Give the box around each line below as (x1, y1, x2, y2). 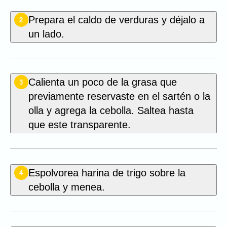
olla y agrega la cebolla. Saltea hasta (28, 105, 194, 117)
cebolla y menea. (28, 181, 105, 193)
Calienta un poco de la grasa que (28, 77, 177, 88)
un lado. (28, 28, 64, 40)
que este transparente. (28, 119, 131, 131)
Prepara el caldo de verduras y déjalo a (28, 14, 205, 26)
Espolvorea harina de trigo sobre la (28, 167, 185, 179)
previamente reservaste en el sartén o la (28, 91, 210, 102)
